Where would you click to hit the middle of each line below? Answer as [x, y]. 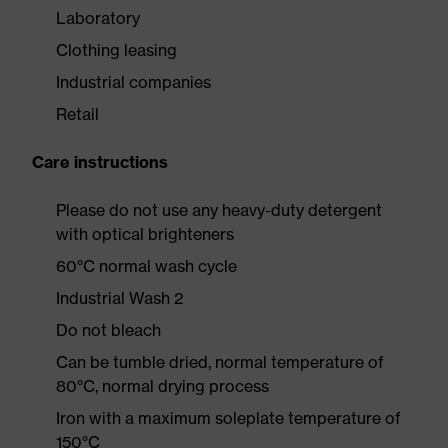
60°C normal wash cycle [146, 266]
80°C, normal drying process [162, 386]
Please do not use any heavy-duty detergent [219, 210]
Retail [77, 114]
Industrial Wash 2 [120, 298]
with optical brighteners [145, 234]
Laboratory [98, 18]
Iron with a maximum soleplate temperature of [228, 418]
